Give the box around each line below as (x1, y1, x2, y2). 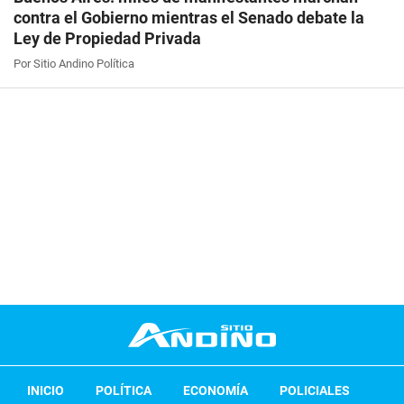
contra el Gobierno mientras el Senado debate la (14, 7, 364, 27)
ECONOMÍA (183, 382, 248, 398)
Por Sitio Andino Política (14, 56, 134, 70)
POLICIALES (280, 382, 350, 398)
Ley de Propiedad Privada (14, 28, 201, 48)
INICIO (27, 382, 64, 398)
